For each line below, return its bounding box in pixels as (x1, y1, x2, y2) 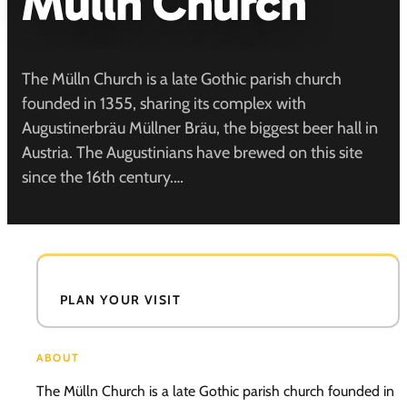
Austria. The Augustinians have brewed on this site (22, 142, 362, 163)
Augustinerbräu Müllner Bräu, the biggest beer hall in (22, 117, 378, 138)
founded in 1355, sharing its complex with (22, 93, 306, 114)
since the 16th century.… (22, 166, 184, 187)
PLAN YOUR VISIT (60, 291, 182, 308)
